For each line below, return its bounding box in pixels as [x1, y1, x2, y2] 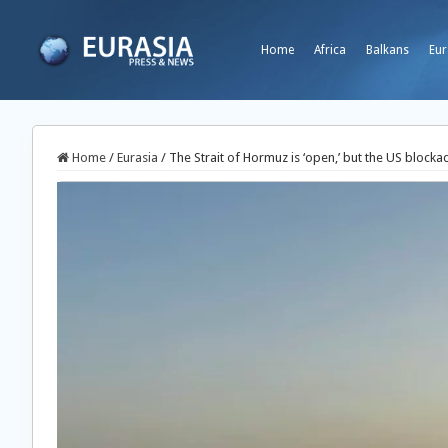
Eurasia [117, 150, 158, 165]
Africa [314, 43, 346, 57]
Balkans [366, 43, 409, 57]
